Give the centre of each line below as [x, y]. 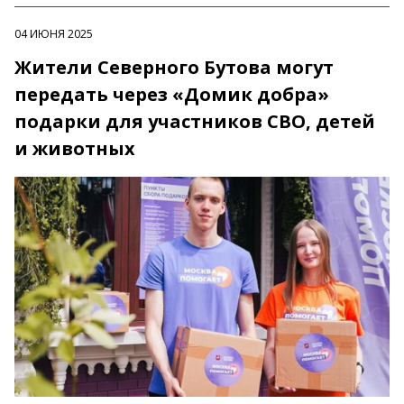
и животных [75, 149]
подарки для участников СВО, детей [195, 122]
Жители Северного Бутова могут [174, 68]
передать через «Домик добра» [172, 95]
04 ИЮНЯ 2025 [54, 34]
